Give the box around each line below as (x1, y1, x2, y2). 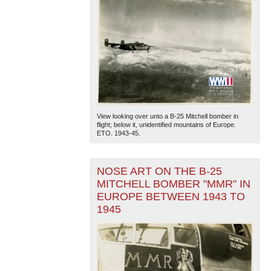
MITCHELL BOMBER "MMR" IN (96, 177, 250, 190)
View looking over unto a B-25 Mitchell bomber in (96, 112, 238, 120)
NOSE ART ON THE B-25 (96, 165, 222, 177)
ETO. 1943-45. (96, 129, 140, 137)
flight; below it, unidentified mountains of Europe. (96, 120, 236, 128)
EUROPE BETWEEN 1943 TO (96, 190, 245, 203)
